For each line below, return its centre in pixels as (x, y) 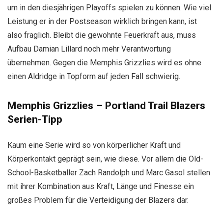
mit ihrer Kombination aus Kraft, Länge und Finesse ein (101, 186)
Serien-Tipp (35, 119)
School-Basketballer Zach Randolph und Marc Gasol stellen (109, 173)
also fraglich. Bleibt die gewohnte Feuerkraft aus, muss (102, 35)
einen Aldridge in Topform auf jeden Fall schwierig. (94, 76)
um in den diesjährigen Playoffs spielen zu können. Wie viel (109, 8)
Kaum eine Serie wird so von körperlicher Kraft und (94, 145)
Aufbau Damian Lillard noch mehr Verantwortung (89, 49)
